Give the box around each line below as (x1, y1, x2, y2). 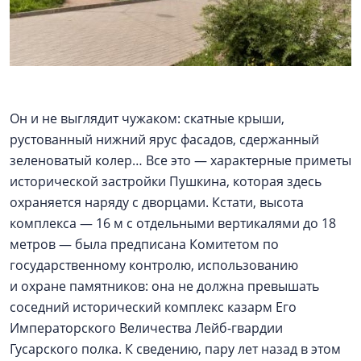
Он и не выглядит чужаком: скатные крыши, (10, 109, 284, 127)
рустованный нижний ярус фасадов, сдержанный (10, 130, 319, 148)
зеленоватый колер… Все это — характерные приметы (10, 151, 351, 169)
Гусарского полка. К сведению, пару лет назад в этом (10, 339, 341, 358)
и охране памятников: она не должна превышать (10, 276, 319, 295)
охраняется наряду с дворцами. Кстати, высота (10, 193, 304, 211)
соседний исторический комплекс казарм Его (10, 297, 297, 316)
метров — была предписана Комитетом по (10, 234, 279, 253)
